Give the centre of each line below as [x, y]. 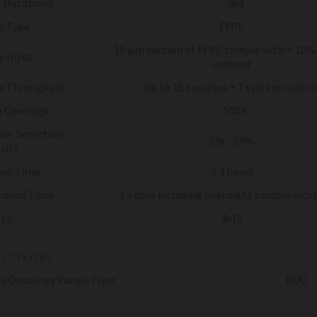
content [232, 63]
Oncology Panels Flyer [62, 279]
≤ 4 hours [232, 171]
